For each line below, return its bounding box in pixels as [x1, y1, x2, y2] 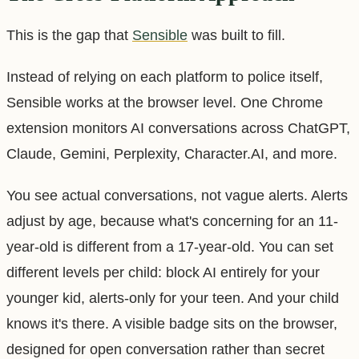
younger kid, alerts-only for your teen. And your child [6, 289, 339, 306]
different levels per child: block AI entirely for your [6, 264, 320, 280]
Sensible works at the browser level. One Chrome [6, 94, 323, 111]
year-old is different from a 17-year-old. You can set [6, 238, 333, 255]
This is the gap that [6, 26, 132, 43]
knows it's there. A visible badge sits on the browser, [6, 315, 337, 332]
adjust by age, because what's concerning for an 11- [6, 212, 338, 229]
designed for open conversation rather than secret [6, 341, 325, 357]
